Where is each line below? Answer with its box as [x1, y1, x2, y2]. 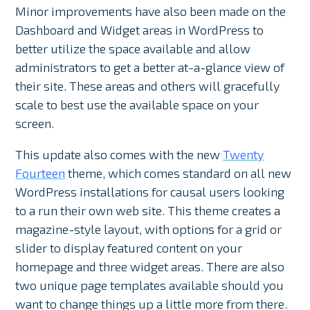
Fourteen [15, 165, 66, 181]
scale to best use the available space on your [15, 97, 259, 113]
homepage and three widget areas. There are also [15, 259, 285, 275]
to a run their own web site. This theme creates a [15, 203, 281, 219]
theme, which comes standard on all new [65, 165, 292, 181]
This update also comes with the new [15, 147, 224, 163]
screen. [15, 116, 55, 131]
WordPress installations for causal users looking [15, 184, 285, 200]
